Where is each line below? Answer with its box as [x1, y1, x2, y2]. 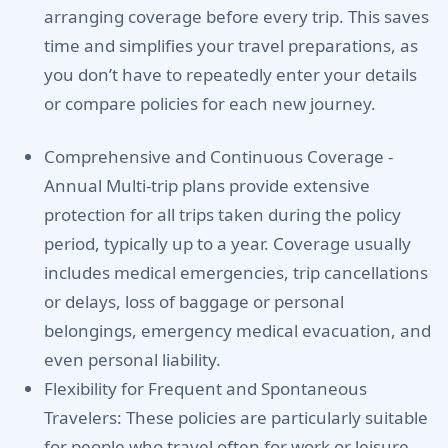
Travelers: [44, 405, 122, 429]
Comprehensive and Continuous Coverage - [44, 144, 393, 168]
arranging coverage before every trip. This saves [44, 4, 429, 28]
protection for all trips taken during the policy [44, 202, 401, 226]
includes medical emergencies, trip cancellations [44, 260, 428, 284]
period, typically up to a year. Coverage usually [44, 231, 411, 255]
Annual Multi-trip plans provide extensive [44, 173, 370, 197]
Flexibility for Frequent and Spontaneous [44, 376, 367, 400]
